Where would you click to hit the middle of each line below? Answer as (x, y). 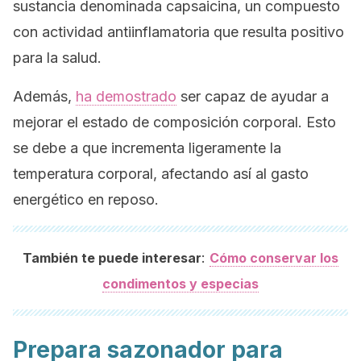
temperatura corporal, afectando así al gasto (161, 174)
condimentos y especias (180, 284)
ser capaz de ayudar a (253, 96)
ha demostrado (126, 96)
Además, (44, 96)
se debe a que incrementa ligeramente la (147, 148)
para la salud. (57, 58)
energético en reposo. (86, 199)
